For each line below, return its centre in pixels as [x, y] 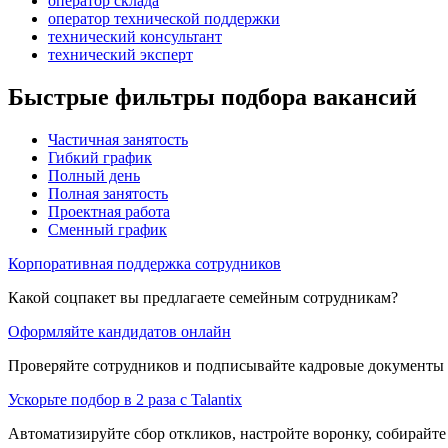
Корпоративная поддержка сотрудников [144, 263]
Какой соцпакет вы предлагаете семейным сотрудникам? [203, 297]
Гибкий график [100, 157]
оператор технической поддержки [164, 18]
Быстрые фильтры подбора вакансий [212, 96]
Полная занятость [108, 193]
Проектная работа [109, 211]
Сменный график [107, 229]
